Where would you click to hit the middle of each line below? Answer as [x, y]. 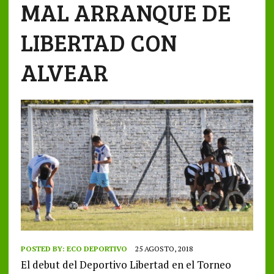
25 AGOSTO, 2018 [164, 249]
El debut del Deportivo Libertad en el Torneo [126, 265]
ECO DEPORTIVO [97, 249]
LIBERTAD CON [98, 42]
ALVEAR [64, 72]
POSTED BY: [43, 249]
